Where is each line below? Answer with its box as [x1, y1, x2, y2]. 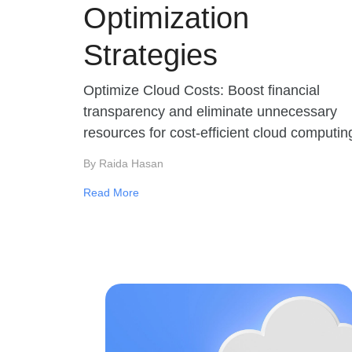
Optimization [83, 2, 249, 35]
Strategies [83, 38, 218, 71]
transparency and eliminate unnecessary [83, 104, 337, 119]
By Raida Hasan [83, 157, 163, 170]
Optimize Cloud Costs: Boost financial [83, 82, 320, 98]
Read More [83, 186, 139, 199]
